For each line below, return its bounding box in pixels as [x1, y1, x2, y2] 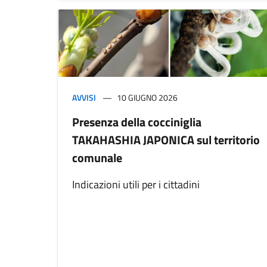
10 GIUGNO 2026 [117, 91, 178, 104]
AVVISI [72, 91, 96, 104]
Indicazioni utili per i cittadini [72, 176, 200, 193]
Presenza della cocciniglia [72, 112, 201, 131]
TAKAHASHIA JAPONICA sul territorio [72, 130, 260, 149]
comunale [72, 148, 122, 167]
